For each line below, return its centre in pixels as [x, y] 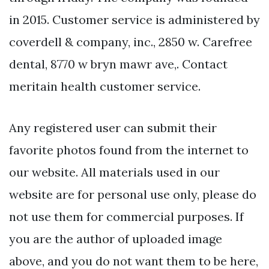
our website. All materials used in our [114, 172]
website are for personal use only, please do [133, 194]
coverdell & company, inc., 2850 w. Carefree [131, 41]
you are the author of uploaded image [116, 238]
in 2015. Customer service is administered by [134, 19]
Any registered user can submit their [113, 127]
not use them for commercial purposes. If [126, 216]
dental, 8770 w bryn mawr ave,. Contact [118, 64]
